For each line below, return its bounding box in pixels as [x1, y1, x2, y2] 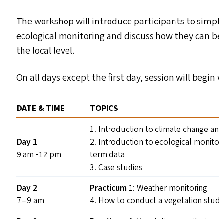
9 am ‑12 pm [17, 149, 62, 161]
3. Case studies [90, 161, 143, 174]
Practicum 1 [90, 182, 133, 194]
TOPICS [90, 102, 119, 114]
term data [90, 149, 127, 161]
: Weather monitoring [133, 182, 208, 194]
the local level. [16, 44, 75, 58]
